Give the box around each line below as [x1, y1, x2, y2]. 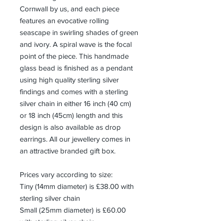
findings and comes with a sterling [20, 87, 128, 96]
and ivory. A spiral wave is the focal [20, 39, 132, 48]
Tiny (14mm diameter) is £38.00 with [20, 182, 134, 190]
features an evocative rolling [20, 16, 109, 25]
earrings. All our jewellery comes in [20, 134, 130, 143]
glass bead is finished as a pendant [20, 63, 133, 72]
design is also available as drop [20, 122, 121, 131]
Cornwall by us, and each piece [20, 4, 119, 13]
